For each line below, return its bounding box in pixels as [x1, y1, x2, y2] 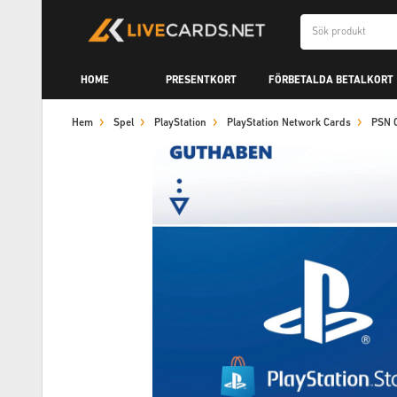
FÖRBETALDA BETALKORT [269, 74, 393, 86]
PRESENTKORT [166, 74, 237, 86]
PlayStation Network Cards [227, 118, 351, 128]
